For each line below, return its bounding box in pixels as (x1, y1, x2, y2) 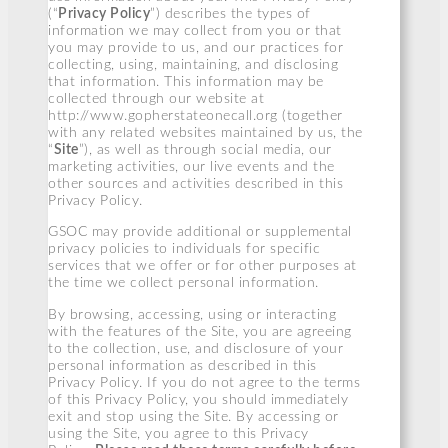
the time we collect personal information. (48, 276, 319, 291)
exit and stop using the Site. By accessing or (48, 409, 339, 424)
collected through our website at (48, 92, 264, 107)
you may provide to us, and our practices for (48, 41, 343, 56)
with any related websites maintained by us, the (48, 126, 363, 141)
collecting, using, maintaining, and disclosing (48, 58, 338, 73)
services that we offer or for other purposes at (48, 259, 357, 274)
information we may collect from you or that (48, 24, 342, 39)
